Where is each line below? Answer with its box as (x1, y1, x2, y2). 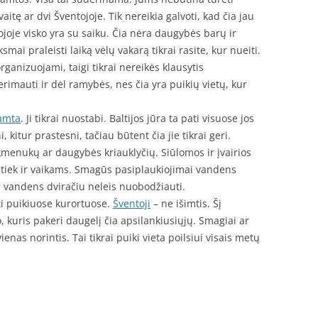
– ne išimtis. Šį (150, 197, 221, 210)
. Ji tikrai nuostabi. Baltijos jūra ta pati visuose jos (21, 111, 254, 125)
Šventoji (113, 197, 150, 210)
